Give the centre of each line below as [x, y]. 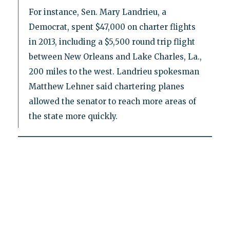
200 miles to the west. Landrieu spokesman [114, 72]
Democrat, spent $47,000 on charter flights [112, 27]
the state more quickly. [73, 117]
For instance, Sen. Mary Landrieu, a [97, 12]
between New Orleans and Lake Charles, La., [115, 57]
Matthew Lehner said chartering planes [106, 87]
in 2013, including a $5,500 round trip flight [112, 42]
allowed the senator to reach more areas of [112, 102]
